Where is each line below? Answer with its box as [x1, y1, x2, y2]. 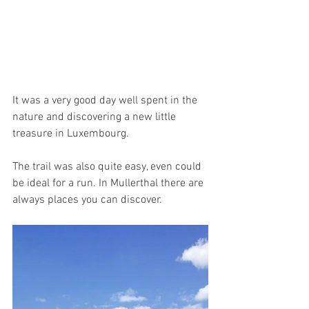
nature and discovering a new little [12, 110, 179, 125]
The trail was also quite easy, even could [12, 160, 204, 175]
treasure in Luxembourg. [12, 127, 132, 141]
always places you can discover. [12, 193, 162, 208]
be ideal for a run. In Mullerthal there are [12, 177, 206, 191]
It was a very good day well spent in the [12, 94, 200, 108]
